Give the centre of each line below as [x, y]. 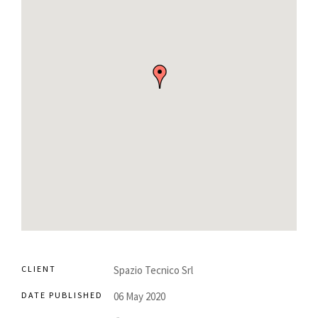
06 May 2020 [139, 296]
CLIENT [39, 268]
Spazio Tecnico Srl [153, 270]
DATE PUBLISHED [62, 295]
